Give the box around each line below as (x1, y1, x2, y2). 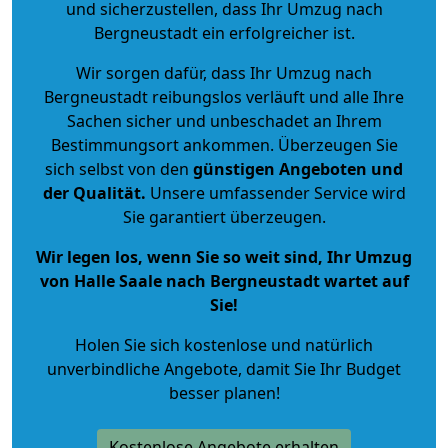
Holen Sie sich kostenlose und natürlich (75, 333, 373, 356)
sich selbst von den (45, 157, 189, 180)
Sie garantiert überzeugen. (122, 205, 326, 228)
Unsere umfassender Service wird (145, 181, 406, 204)
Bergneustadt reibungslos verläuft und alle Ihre (44, 85, 404, 108)
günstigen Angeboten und (189, 157, 403, 180)
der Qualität (42, 181, 141, 204)
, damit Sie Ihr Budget (238, 357, 401, 380)
